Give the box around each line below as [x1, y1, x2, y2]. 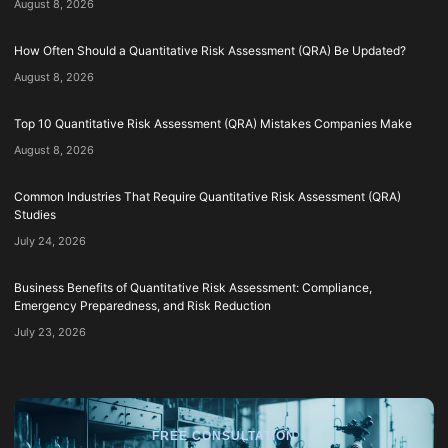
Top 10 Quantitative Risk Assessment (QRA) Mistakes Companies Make [14, 115, 412, 131]
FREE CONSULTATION [152, 428, 296, 443]
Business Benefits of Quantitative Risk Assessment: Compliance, [14, 279, 372, 295]
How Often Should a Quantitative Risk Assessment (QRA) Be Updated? [14, 42, 406, 58]
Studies [14, 206, 56, 222]
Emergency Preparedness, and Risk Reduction [14, 297, 271, 313]
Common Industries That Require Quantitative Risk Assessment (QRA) [14, 188, 401, 204]
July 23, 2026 [14, 324, 86, 339]
